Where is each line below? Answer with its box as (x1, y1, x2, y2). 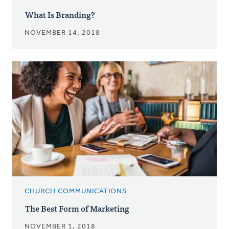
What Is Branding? (25, 8, 95, 21)
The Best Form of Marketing (25, 201, 129, 215)
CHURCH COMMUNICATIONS (25, 188, 127, 196)
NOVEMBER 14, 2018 (25, 29, 100, 37)
